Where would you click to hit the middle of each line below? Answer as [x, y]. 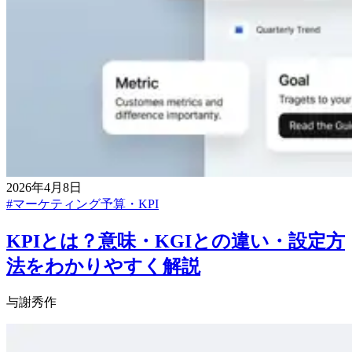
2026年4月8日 [44, 187]
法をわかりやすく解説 [103, 266]
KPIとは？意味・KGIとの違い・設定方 [176, 241]
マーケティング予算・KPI [86, 203]
